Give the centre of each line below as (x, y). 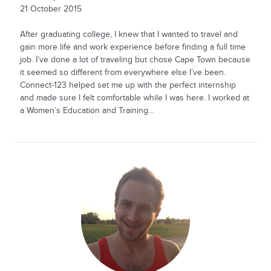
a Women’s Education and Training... (87, 110)
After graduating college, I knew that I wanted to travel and (129, 34)
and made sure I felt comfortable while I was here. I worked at (134, 98)
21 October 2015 (51, 9)
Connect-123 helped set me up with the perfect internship (128, 85)
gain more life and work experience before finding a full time (132, 47)
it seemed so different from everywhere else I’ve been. (122, 72)
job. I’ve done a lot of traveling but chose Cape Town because (135, 60)
